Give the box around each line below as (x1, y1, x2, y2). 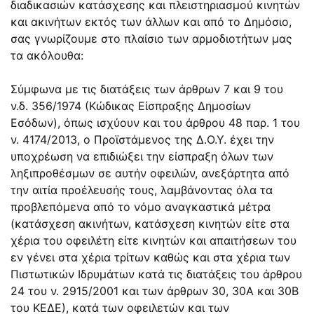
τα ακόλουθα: (11, 48, 83, 62)
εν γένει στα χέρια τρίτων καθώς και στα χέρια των (11, 250, 290, 264)
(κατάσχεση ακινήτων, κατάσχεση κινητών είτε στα (11, 216, 289, 231)
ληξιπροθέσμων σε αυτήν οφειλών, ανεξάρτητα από (11, 165, 289, 180)
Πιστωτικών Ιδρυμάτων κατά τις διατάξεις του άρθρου (11, 266, 302, 281)
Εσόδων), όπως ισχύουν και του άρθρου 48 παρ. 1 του (11, 115, 300, 130)
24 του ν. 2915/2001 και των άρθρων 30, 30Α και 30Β (11, 283, 299, 298)
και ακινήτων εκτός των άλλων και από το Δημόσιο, (11, 14, 292, 29)
